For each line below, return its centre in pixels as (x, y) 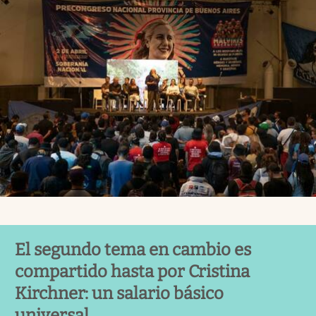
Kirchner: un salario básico (119, 294)
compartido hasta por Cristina (132, 272)
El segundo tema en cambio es (133, 250)
